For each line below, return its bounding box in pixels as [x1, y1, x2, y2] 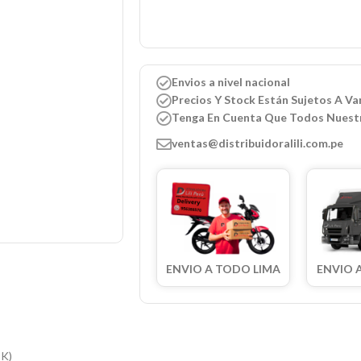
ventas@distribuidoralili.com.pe [172, 136, 343, 151]
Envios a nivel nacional [172, 75, 290, 89]
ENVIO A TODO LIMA [166, 262, 281, 276]
